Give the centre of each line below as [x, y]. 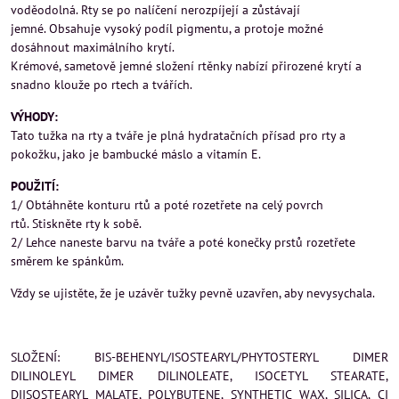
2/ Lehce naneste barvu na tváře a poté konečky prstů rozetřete [183, 242]
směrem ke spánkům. [67, 261]
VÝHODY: [34, 116]
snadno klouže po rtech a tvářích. [102, 84]
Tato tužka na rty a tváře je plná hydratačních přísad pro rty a [178, 135]
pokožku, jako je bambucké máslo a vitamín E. [136, 154]
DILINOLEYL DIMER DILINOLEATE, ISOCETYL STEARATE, [199, 375]
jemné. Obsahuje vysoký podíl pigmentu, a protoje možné [167, 28]
